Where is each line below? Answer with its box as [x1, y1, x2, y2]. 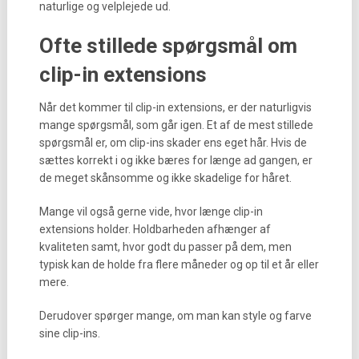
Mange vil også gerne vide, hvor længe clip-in [38, 205, 263, 218]
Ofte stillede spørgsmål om [38, 34, 297, 58]
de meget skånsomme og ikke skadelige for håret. [38, 171, 292, 184]
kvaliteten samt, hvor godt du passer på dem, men [38, 240, 292, 253]
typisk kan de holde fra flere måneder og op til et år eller [38, 258, 319, 271]
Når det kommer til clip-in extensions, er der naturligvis [38, 101, 312, 114]
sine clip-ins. [38, 327, 100, 340]
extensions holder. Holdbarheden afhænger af [38, 223, 271, 236]
